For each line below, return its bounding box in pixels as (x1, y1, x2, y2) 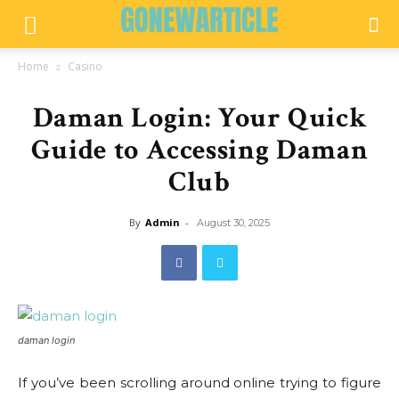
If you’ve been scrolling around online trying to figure (18, 374, 381, 391)
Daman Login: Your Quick (32, 100, 367, 136)
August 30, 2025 (197, 216, 270, 229)
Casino (68, 59, 102, 74)
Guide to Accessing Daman (30, 132, 369, 168)
